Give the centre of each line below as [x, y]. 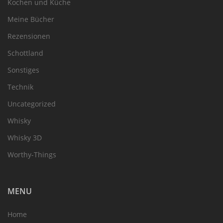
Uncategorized [32, 104]
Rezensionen [29, 36]
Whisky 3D [25, 138]
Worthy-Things [32, 155]
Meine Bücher [31, 19]
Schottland [25, 53]
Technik [20, 87]
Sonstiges [23, 70]
